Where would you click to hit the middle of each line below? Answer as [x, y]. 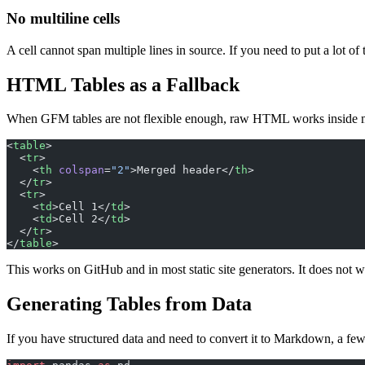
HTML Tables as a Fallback [123, 84]
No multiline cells [63, 18]
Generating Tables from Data [129, 304]
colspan [78, 170]
